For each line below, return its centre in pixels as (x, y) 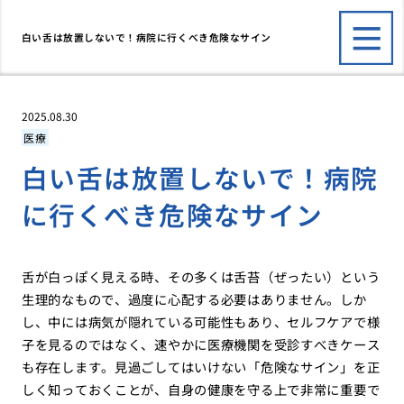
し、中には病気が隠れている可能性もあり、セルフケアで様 (201, 322)
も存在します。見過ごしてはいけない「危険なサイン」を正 (201, 367)
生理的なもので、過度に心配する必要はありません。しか (194, 299)
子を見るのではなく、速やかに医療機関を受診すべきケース (201, 344)
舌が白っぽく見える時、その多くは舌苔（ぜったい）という (201, 277)
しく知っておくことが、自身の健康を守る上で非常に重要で (201, 390)
